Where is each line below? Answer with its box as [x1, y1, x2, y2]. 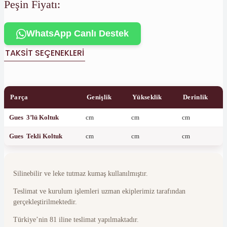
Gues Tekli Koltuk [9, 132, 62, 140]
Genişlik [87, 93, 112, 101]
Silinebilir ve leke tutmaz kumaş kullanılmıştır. [13, 169, 148, 177]
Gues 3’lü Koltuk [9, 113, 59, 121]
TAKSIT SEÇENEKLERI [5, 47, 84, 59]
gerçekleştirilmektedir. [13, 198, 77, 206]
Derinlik [183, 93, 208, 101]
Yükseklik [132, 93, 162, 101]
